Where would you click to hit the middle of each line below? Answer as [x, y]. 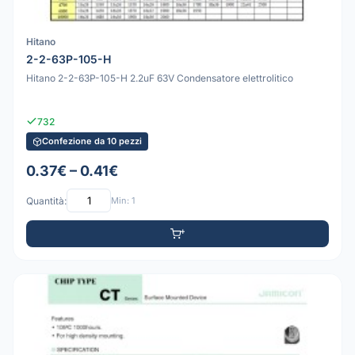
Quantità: [46, 200]
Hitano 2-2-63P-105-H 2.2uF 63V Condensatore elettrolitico [160, 78]
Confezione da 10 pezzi [92, 141]
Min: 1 [123, 200]
